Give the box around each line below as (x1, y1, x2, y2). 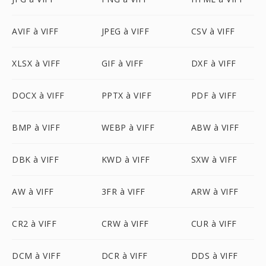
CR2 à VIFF (12, 218, 56, 229)
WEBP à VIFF (101, 122, 155, 133)
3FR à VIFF (101, 186, 145, 197)
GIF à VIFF (101, 58, 144, 69)
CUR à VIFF (191, 218, 237, 229)
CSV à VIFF (191, 26, 235, 37)
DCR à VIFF (101, 250, 148, 261)
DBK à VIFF (12, 154, 59, 165)
